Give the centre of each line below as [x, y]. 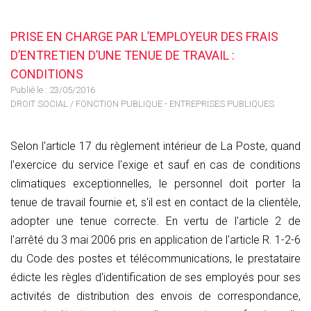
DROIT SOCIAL [39, 104]
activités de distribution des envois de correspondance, [155, 296]
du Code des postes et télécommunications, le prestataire [155, 259]
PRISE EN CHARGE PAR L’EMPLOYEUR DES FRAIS [144, 36]
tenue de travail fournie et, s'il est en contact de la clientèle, [155, 202]
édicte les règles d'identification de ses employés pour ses [155, 277]
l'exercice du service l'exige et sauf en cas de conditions [155, 165]
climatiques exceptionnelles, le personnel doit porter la [155, 184]
